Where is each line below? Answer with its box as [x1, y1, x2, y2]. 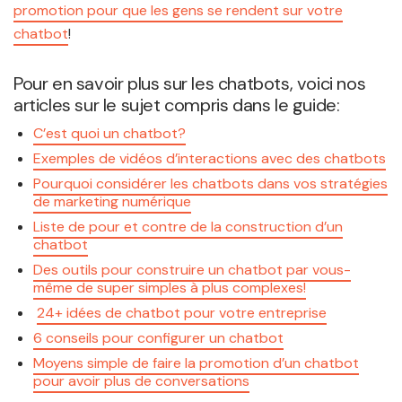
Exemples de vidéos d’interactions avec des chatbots [33, 149, 387, 169]
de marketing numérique [33, 192, 192, 212]
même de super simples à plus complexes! [33, 278, 307, 298]
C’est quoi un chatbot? [33, 124, 187, 144]
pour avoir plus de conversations [33, 371, 250, 391]
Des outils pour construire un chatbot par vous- [33, 260, 352, 280]
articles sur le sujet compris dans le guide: [13, 93, 340, 118]
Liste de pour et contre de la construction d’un [33, 217, 344, 237]
